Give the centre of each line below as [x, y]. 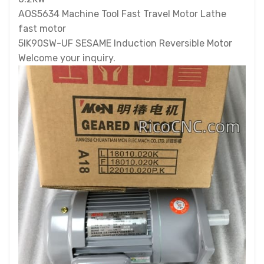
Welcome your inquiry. [67, 58]
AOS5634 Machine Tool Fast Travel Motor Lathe [122, 14]
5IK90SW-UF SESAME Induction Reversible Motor [125, 43]
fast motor [43, 29]
